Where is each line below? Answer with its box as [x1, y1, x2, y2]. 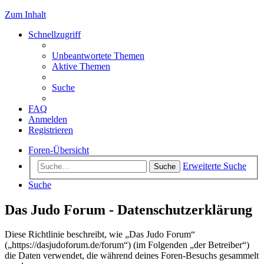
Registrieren [28, 125, 73, 135]
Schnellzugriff [28, 29, 81, 39]
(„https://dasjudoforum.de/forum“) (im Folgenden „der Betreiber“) [5, 240, 249, 250]
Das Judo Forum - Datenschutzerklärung [5, 202, 252, 217]
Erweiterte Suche [183, 160, 246, 171]
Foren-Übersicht [28, 145, 89, 155]
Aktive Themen [52, 61, 110, 71]
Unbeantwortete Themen [52, 51, 144, 61]
